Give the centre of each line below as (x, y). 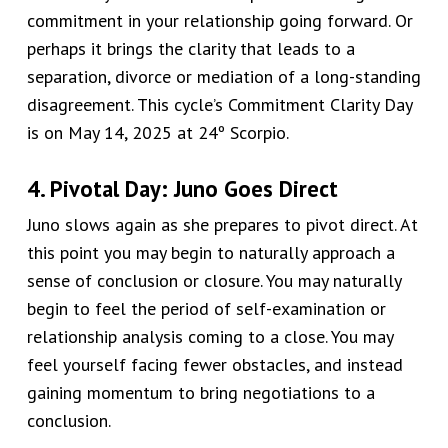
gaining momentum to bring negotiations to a (200, 393)
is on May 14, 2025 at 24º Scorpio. (157, 133)
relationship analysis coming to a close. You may (209, 337)
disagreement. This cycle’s (127, 105)
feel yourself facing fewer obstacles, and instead (214, 365)
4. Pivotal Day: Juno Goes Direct (182, 189)
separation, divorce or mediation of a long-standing (223, 77)
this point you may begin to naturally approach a (210, 253)
